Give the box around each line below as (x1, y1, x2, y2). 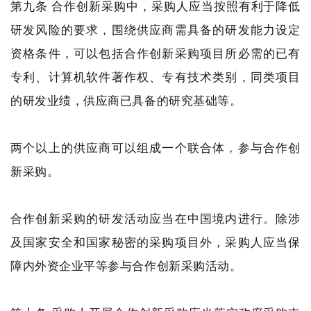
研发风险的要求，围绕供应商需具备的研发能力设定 (10, 22, 301, 37)
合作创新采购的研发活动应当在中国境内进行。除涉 (10, 210, 301, 226)
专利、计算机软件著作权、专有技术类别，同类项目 (10, 69, 301, 85)
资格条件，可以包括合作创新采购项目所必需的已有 (10, 45, 301, 61)
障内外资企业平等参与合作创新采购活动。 (10, 258, 242, 274)
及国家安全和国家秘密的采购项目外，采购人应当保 (10, 234, 301, 250)
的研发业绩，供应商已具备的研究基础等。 (10, 92, 242, 108)
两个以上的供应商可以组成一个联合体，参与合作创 (10, 140, 301, 155)
